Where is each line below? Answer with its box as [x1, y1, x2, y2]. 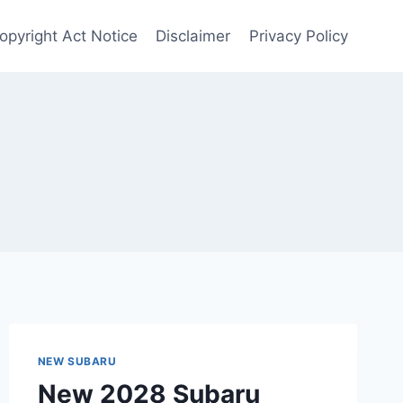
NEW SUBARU [37, 354, 117, 368]
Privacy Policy [248, 26, 348, 45]
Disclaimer [156, 26, 231, 45]
